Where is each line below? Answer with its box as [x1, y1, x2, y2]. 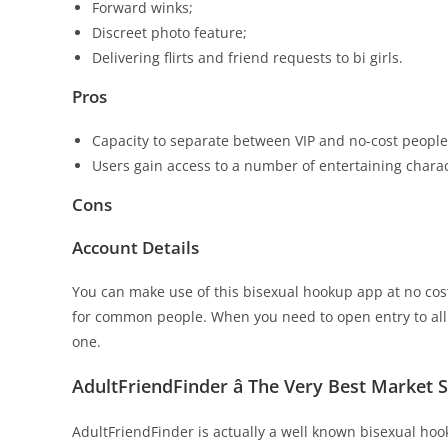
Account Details [72, 236, 199, 259]
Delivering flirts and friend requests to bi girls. [92, 48, 403, 67]
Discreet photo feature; [92, 23, 247, 42]
